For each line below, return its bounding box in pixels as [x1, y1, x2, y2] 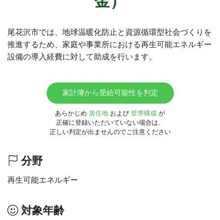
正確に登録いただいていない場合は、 [55, 119, 165, 126]
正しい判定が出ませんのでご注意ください [49, 128, 171, 136]
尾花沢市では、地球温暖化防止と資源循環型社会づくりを [7, 28, 212, 36]
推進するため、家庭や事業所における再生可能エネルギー [7, 40, 212, 49]
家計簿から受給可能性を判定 [62, 88, 158, 97]
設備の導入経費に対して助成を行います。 [7, 53, 157, 61]
